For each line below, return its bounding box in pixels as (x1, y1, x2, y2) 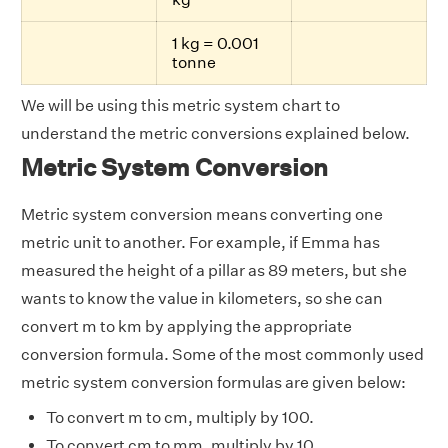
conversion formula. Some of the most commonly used (21, 344, 424, 364)
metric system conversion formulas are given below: (21, 372, 406, 392)
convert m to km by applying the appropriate (21, 316, 352, 336)
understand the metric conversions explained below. (21, 123, 410, 143)
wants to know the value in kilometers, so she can (21, 288, 383, 308)
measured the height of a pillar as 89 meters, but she (21, 260, 407, 280)
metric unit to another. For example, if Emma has (21, 232, 380, 252)
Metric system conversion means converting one (21, 204, 383, 224)
